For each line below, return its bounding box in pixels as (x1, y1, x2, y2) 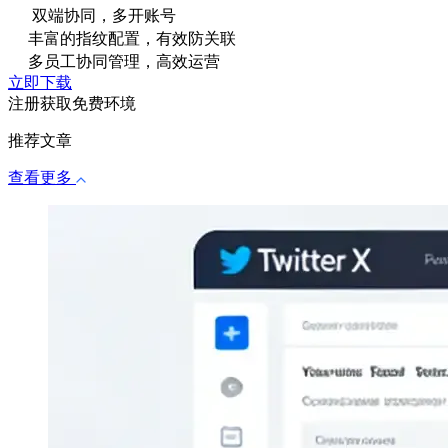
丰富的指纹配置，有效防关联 (24, 29, 236, 47)
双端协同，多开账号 (24, 6, 176, 24)
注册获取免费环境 (8, 94, 136, 112)
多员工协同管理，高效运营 (24, 52, 220, 70)
